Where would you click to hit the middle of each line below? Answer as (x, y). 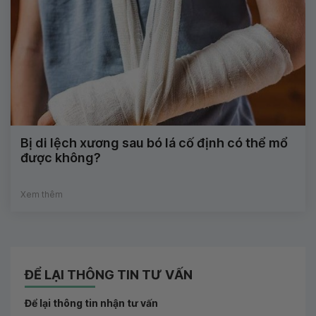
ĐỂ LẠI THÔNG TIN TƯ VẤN (109, 275)
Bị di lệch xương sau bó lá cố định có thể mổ (154, 143)
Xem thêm (42, 195)
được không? (61, 158)
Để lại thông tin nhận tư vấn (91, 303)
